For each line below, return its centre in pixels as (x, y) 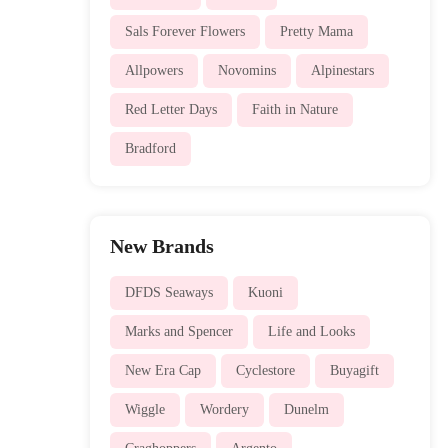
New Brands (161, 245)
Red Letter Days (170, 109)
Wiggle (144, 409)
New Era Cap (162, 370)
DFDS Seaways (168, 292)
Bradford (150, 148)
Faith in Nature (294, 109)
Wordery (224, 409)
